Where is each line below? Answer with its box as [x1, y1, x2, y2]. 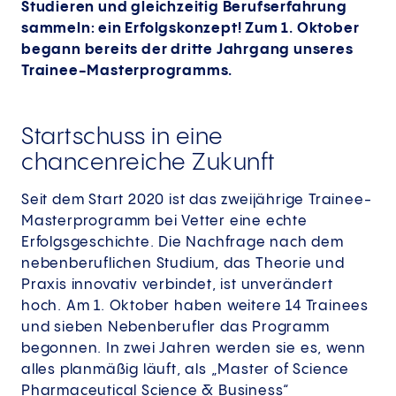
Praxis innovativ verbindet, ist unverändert [21, 277, 333, 293]
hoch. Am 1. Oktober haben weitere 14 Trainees [21, 298, 369, 314]
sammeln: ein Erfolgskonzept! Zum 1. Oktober [21, 20, 360, 36]
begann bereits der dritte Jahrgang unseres [21, 42, 354, 57]
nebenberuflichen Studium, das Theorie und [21, 255, 345, 271]
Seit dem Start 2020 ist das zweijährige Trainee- [21, 192, 372, 208]
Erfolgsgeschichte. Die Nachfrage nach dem [21, 234, 344, 250]
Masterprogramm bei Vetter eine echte [21, 213, 308, 229]
